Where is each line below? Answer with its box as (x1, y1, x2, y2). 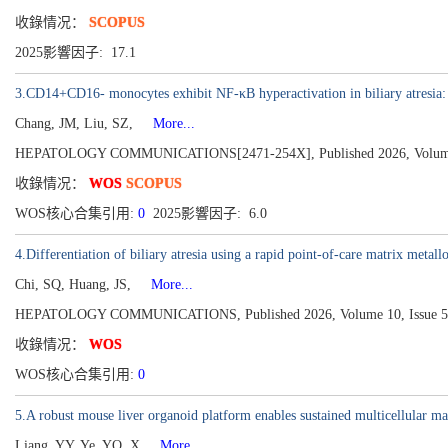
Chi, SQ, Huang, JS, (15, 277, 135, 292)
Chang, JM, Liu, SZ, (15, 116, 137, 131)
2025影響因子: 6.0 (149, 206, 271, 221)
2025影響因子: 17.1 (15, 45, 140, 60)
